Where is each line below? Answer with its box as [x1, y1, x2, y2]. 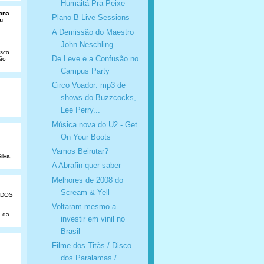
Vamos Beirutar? [51, 146, 108, 156]
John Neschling [60, 39, 113, 49]
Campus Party [60, 66, 110, 75]
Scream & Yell [60, 187, 110, 197]
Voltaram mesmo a [51, 202, 116, 211]
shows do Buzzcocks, [60, 93, 136, 103]
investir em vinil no [60, 214, 125, 223]
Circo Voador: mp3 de [51, 81, 126, 90]
